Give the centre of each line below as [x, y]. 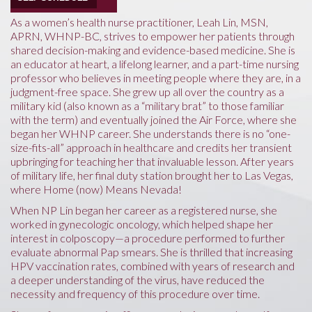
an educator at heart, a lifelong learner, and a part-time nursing [155, 63]
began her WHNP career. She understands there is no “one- [150, 133]
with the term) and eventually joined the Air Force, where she [154, 119]
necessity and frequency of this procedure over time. [135, 293]
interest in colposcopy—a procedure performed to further [148, 237]
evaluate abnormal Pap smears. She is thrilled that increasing [151, 251]
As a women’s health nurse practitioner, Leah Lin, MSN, [139, 22]
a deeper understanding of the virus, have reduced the [138, 279]
